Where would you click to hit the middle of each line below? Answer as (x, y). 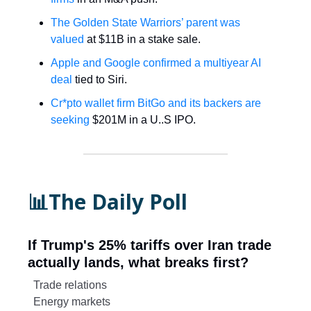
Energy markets (72, 302)
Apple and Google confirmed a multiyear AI (156, 63)
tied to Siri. (100, 80)
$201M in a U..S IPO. (143, 120)
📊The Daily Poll (108, 202)
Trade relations (70, 285)
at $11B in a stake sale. (142, 40)
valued (67, 40)
